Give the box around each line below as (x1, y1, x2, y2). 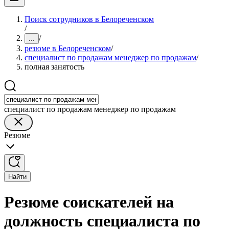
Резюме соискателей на (4, 193, 174, 212)
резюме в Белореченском (25, 44, 111, 53)
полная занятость (25, 62, 84, 71)
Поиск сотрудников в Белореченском (25, 15, 154, 24)
